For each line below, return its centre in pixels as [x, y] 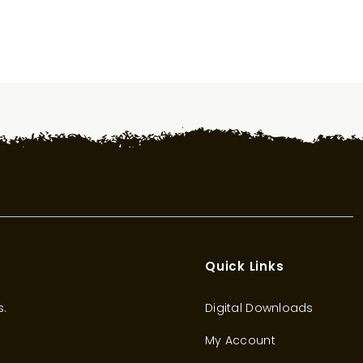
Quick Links [245, 266]
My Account [240, 340]
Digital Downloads [259, 307]
